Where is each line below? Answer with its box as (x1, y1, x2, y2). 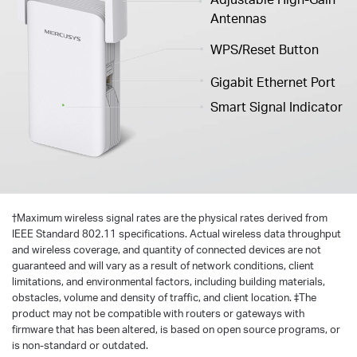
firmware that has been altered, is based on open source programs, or (12, 322, 340, 335)
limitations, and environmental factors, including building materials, (12, 274, 325, 288)
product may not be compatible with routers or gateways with (12, 306, 304, 320)
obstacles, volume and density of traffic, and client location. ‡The (12, 290, 316, 304)
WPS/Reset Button (210, 41, 320, 58)
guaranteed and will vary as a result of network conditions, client (12, 258, 314, 272)
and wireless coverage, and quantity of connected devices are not (12, 242, 321, 256)
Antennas (210, 10, 267, 27)
